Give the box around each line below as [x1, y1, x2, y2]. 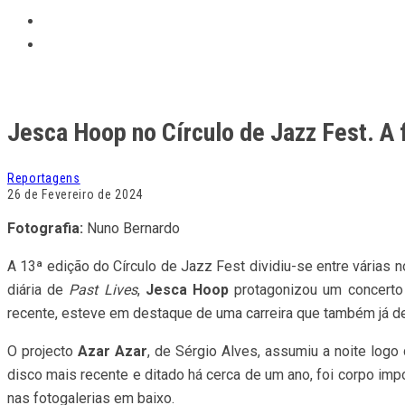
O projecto [7, 342, 78, 360]
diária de [7, 280, 70, 298]
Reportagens [7, 170, 80, 185]
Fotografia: [7, 219, 83, 237]
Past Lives [69, 280, 137, 298]
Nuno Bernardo [83, 219, 180, 237]
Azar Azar [78, 342, 147, 360]
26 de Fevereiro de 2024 [7, 186, 144, 202]
